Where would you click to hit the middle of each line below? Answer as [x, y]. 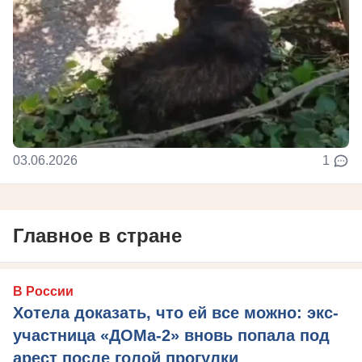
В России [43, 291]
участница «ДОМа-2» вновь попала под [171, 335]
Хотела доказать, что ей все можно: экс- [176, 312]
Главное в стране [97, 235]
